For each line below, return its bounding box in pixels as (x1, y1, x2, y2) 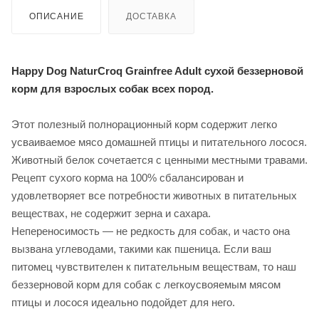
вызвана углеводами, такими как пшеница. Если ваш (11, 242, 271, 255)
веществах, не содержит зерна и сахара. (11, 206, 211, 219)
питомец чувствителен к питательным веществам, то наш (11, 260, 296, 273)
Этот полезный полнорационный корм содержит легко (11, 117, 277, 130)
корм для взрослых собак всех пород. (11, 82, 214, 95)
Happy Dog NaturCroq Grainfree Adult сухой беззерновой (11, 64, 303, 77)
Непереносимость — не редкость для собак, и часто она (11, 224, 290, 237)
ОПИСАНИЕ (29, 11, 84, 21)
